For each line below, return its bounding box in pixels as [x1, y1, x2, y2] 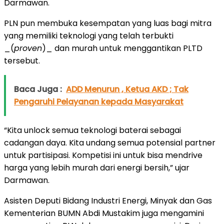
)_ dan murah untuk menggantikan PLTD [42, 42, 202, 54]
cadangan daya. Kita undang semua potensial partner [4, 136, 215, 148]
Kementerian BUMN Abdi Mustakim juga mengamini [4, 207, 204, 219]
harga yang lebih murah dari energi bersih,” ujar [4, 161, 189, 173]
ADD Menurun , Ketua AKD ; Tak [66, 83, 188, 95]
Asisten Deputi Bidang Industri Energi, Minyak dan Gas [4, 194, 212, 206]
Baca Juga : [14, 83, 62, 95]
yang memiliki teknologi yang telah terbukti [4, 29, 173, 41]
